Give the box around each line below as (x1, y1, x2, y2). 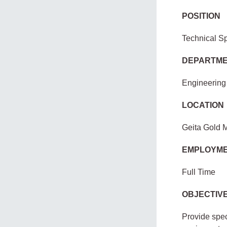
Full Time (182, 168, 216, 176)
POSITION (182, 12, 221, 20)
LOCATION (182, 101, 224, 109)
